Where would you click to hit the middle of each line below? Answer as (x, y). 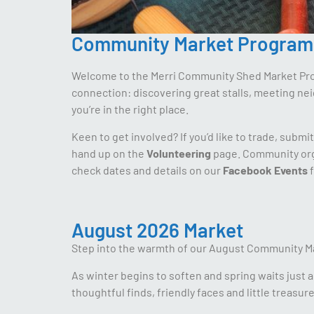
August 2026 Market (157, 230)
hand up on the (109, 153)
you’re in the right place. (130, 109)
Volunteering (179, 153)
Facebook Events (265, 170)
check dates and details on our (147, 170)
